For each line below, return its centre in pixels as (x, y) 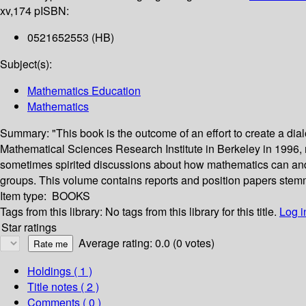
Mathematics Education (84, 91)
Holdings (49, 271)
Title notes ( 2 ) (63, 287)
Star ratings (29, 227)
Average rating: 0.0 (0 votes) (147, 243)
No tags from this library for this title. (191, 212)
